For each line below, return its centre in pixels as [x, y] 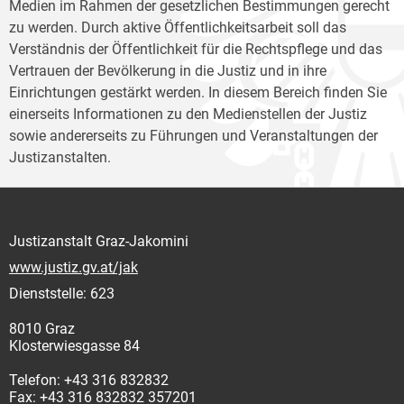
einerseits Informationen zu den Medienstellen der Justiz [188, 115]
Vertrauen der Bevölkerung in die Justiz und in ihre [168, 71]
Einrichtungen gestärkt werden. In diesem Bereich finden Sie [198, 93]
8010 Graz [42, 329]
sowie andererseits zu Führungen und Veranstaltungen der [193, 136]
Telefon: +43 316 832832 [89, 381]
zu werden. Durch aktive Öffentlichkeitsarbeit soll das [178, 28]
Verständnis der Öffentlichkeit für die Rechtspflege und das [196, 50]
